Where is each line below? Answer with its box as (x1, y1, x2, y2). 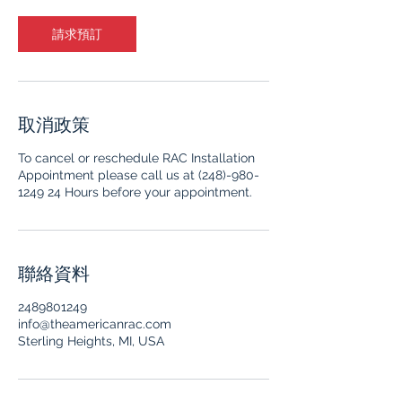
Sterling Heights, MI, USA (18, 334, 164, 349)
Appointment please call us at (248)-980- (18, 168, 259, 183)
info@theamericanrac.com (18, 317, 171, 332)
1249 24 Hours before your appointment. (18, 185, 252, 200)
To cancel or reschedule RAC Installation (18, 151, 255, 166)
